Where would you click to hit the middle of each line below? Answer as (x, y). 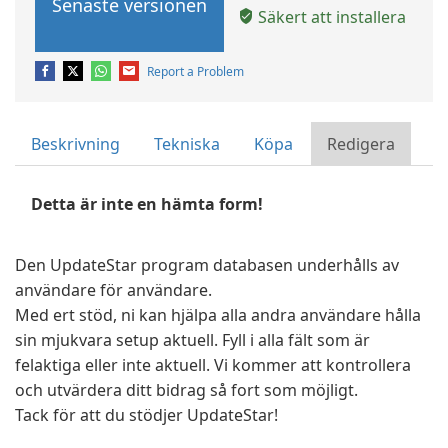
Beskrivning (75, 144)
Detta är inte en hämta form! (147, 204)
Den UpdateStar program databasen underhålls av (207, 265)
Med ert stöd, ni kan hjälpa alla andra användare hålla (218, 315)
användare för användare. (113, 290)
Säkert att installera (330, 16)
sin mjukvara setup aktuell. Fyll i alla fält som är (192, 340)
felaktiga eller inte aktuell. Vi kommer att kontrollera (213, 365)
